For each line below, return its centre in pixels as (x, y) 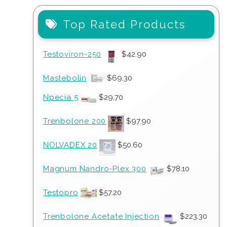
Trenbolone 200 (75, 121)
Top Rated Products (124, 24)
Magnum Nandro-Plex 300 (95, 169)
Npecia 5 (61, 97)
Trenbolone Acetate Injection (101, 216)
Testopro (61, 193)
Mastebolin (65, 78)
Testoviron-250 (72, 54)
